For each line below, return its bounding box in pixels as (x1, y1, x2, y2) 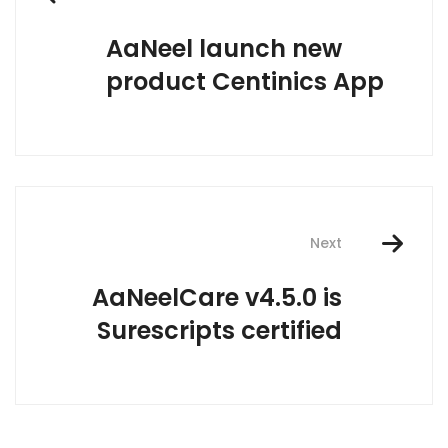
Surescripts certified (97, 314, 342, 348)
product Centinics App (106, 65, 384, 99)
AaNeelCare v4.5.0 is (92, 281, 342, 315)
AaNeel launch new (106, 32, 342, 66)
